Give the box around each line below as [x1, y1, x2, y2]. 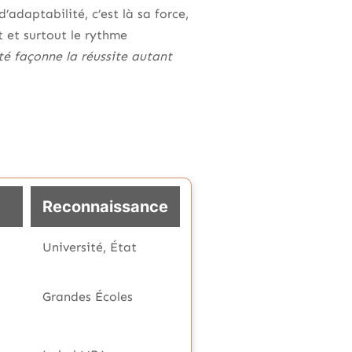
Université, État [42, 240, 137, 255]
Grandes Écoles [42, 289, 133, 304]
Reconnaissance [42, 197, 168, 216]
